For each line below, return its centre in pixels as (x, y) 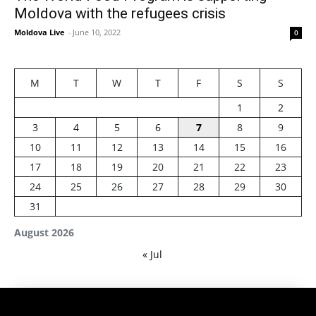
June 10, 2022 (97, 32)
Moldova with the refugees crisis (120, 13)
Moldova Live (39, 32)
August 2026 (44, 232)
